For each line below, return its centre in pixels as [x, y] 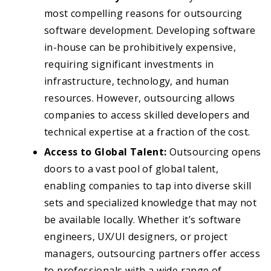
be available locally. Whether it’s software [143, 220]
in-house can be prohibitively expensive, [140, 47]
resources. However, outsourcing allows [140, 98]
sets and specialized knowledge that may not [151, 203]
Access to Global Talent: [106, 152]
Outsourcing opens [214, 152]
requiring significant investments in [129, 64]
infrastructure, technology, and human [137, 81]
